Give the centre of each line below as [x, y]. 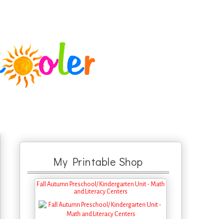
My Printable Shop [98, 162]
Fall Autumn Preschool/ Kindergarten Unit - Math [101, 184]
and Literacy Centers [101, 192]
